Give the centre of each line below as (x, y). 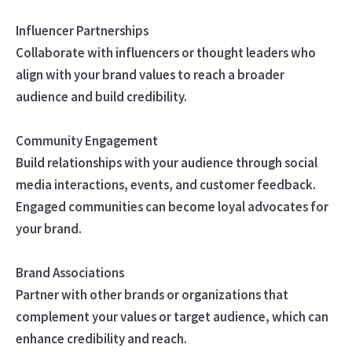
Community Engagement (88, 140)
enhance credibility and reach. (101, 338)
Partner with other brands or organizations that (152, 294)
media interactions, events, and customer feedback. (165, 184)
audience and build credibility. (101, 96)
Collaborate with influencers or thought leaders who (165, 52)
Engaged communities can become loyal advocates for (172, 206)
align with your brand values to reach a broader (150, 74)
